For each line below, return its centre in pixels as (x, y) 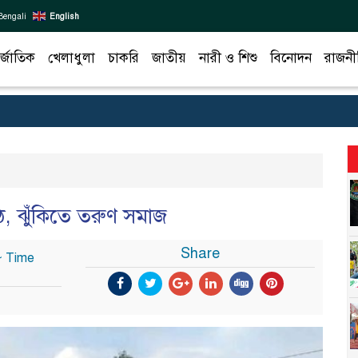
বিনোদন (291, 58)
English (64, 16)
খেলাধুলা (72, 58)
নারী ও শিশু (228, 58)
